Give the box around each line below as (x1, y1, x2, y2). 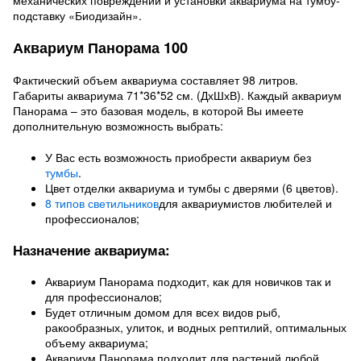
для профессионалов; (45, 288, 162, 305)
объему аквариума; (45, 334, 148, 351)
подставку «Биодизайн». (13, 7, 142, 23)
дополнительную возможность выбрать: (13, 118, 223, 134)
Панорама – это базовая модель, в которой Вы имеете (13, 102, 304, 118)
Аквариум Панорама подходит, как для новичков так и (45, 273, 331, 289)
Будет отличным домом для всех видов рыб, (45, 304, 280, 320)
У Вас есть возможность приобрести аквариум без (45, 149, 311, 165)
